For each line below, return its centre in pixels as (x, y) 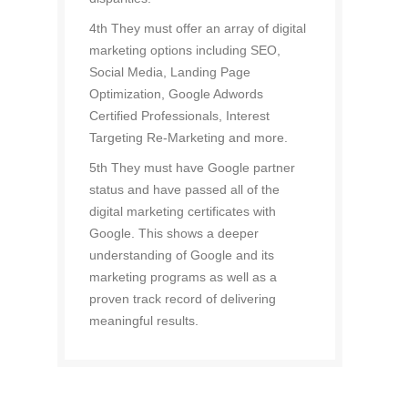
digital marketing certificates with (182, 211)
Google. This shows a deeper (173, 233)
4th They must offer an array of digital (197, 28)
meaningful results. (143, 321)
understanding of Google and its (181, 255)
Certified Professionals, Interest (179, 116)
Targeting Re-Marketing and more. (188, 138)
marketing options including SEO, (184, 50)
